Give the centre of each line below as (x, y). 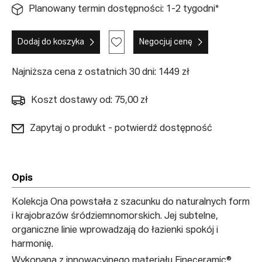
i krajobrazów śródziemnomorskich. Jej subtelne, (115, 216)
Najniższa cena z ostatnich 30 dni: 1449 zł (101, 73)
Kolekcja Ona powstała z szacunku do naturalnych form (131, 202)
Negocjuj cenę (166, 42)
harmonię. (32, 244)
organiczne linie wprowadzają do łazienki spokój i (115, 230)
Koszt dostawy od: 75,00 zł (89, 101)
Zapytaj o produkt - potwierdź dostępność (121, 129)
